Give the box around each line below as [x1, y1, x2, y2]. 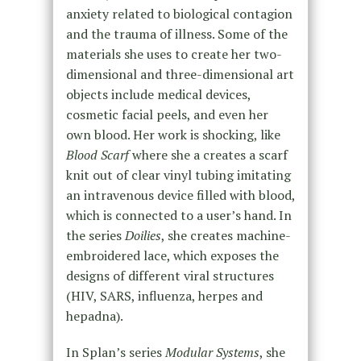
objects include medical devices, [65, 85, 251, 104]
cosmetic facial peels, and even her [65, 106, 268, 124]
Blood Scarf [65, 146, 132, 164]
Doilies [124, 226, 161, 245]
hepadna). [65, 307, 123, 326]
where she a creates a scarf [131, 146, 288, 164]
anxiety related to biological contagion [65, 5, 293, 23]
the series [65, 226, 125, 245]
